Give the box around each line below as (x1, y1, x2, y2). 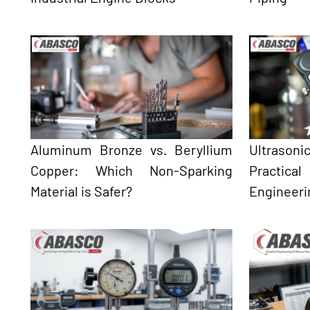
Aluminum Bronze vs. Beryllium (30, 140, 233, 158)
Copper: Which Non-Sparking (30, 161, 233, 179)
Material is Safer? (30, 182, 132, 199)
